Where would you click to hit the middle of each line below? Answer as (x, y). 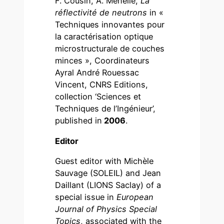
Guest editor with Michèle (104, 161)
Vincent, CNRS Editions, (102, 85)
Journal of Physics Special (106, 209)
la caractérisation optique (104, 37)
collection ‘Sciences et (98, 97)
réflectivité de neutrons (101, 13)
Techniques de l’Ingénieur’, (105, 109)
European (135, 197)
